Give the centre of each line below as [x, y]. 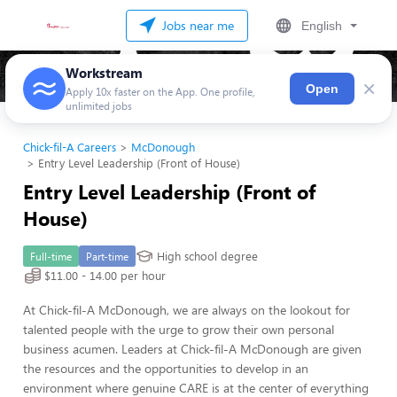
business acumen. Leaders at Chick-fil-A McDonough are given [192, 349]
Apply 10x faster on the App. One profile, [160, 91]
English [322, 26]
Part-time [107, 256]
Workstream [104, 73]
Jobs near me [196, 25]
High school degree [207, 256]
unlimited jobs [99, 105]
